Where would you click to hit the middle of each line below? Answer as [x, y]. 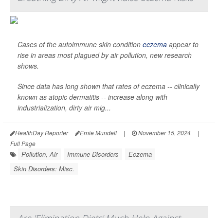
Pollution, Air [39, 154]
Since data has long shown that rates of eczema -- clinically [109, 86]
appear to [183, 45]
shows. [28, 66]
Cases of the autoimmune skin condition [80, 45]
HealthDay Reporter [42, 133]
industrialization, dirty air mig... [64, 108]
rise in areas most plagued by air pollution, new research [105, 55]
